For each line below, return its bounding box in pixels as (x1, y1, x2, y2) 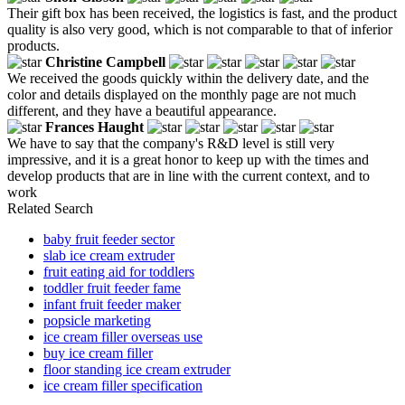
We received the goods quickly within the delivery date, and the (7, 70, 369, 86)
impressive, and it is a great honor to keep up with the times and (7, 151, 369, 167)
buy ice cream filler (43, 344, 153, 361)
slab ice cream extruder (43, 247, 174, 263)
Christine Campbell (45, 53, 165, 70)
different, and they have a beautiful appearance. (7, 102, 277, 118)
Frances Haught (45, 118, 144, 135)
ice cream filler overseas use (43, 328, 202, 344)
